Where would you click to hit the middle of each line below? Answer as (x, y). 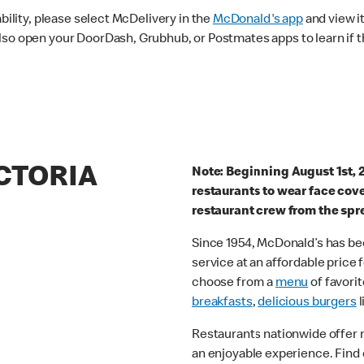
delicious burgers (307, 303)
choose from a (234, 284)
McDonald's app (258, 21)
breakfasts (222, 303)
